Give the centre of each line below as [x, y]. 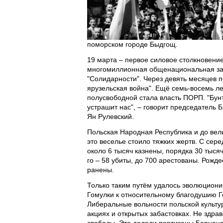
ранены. [101, 170]
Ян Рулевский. [111, 116]
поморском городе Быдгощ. [132, 44]
